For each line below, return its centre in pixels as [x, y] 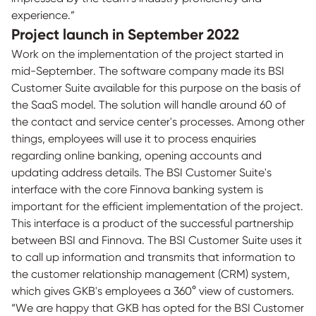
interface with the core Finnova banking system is [137, 189]
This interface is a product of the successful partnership [152, 223]
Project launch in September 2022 [125, 35]
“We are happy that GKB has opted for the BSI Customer [158, 308]
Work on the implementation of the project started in [147, 54]
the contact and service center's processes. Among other [158, 122]
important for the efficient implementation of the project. [157, 206]
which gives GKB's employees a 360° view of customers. [153, 291]
